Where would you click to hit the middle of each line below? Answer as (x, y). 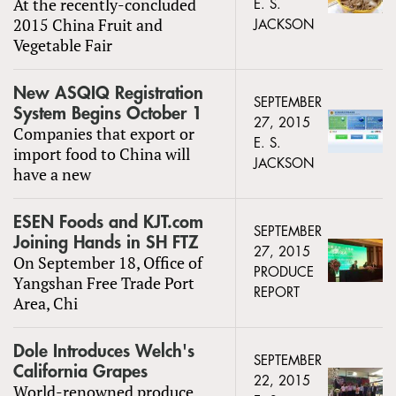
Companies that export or (104, 133)
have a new (52, 174)
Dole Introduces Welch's (104, 351)
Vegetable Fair (63, 45)
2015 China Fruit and (88, 24)
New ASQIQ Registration (108, 93)
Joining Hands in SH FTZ (106, 242)
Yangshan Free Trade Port (104, 282)
